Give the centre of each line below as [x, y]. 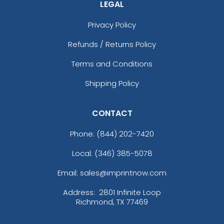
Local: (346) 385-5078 [112, 153]
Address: [80, 192]
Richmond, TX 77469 [112, 201]
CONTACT [112, 113]
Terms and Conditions [112, 63]
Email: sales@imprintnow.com [112, 172]
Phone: [83, 133]
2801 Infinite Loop [130, 192]
